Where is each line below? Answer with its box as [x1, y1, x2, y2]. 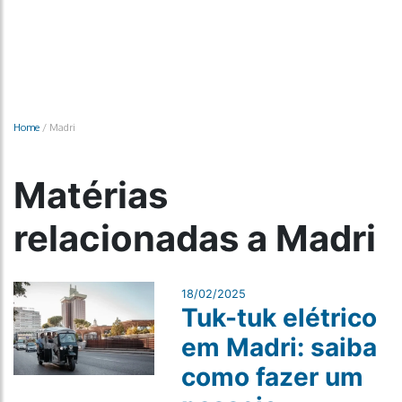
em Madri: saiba [180, 332, 377, 363]
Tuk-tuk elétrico [180, 302, 377, 333]
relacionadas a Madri [13, 216, 376, 260]
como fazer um [180, 362, 363, 392]
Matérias [13, 173, 168, 217]
